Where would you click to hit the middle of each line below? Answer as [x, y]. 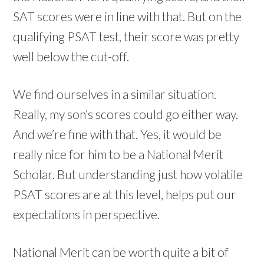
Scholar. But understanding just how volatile [128, 174]
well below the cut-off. [71, 56]
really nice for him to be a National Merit [118, 154]
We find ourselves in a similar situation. [115, 94]
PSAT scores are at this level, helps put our [125, 194]
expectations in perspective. [87, 214]
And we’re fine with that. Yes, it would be [118, 134]
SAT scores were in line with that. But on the [128, 16]
